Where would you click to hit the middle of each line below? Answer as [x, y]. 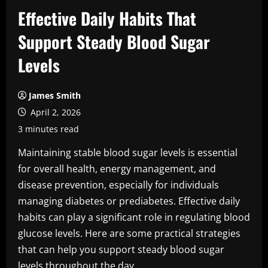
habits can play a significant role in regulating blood [134, 217]
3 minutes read [48, 129]
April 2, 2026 [54, 112]
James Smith [55, 95]
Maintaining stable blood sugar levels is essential [128, 153]
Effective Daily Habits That [107, 18]
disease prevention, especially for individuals [118, 185]
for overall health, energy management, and [117, 169]
